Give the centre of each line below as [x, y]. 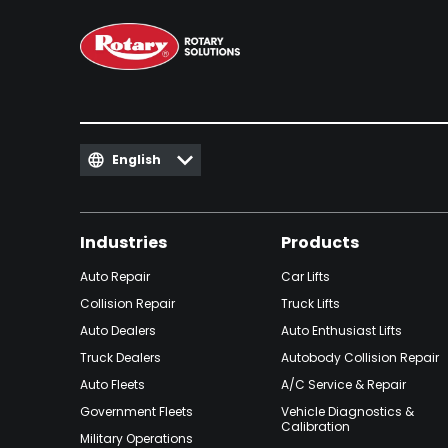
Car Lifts [306, 276]
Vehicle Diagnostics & [348, 411]
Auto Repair [115, 276]
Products [320, 242]
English [136, 159]
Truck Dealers [120, 357]
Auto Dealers [118, 330]
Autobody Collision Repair [360, 357]
